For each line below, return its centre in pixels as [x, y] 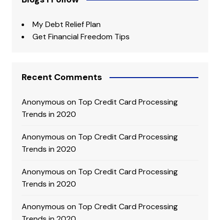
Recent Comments [62, 77]
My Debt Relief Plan [66, 24]
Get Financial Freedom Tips [81, 36]
